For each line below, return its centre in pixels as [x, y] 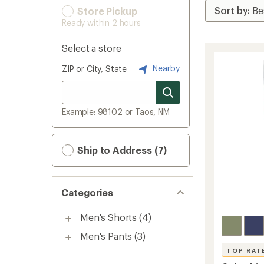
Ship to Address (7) [121, 150]
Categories [88, 192]
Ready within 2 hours [101, 23]
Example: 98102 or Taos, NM [116, 112]
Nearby [165, 68]
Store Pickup [106, 11]
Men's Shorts [109, 217]
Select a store [92, 48]
